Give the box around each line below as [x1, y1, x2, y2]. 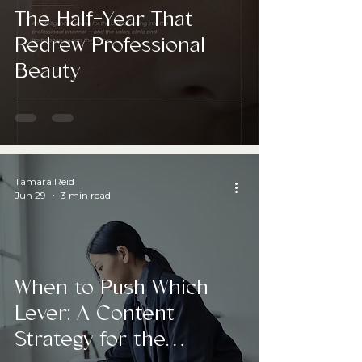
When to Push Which [15, 276, 208, 300]
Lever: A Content [15, 301, 175, 326]
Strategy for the [15, 327, 166, 351]
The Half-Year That [15, 7, 193, 32]
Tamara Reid [15, 175, 74, 187]
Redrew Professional [15, 33, 205, 57]
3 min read [61, 189, 111, 201]
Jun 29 [15, 189, 46, 201]
